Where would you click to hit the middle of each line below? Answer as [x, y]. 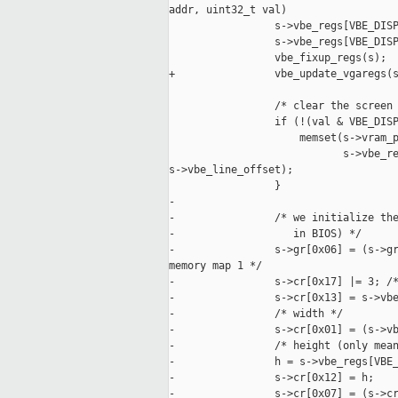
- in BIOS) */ [265, 234]
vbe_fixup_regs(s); [278, 58]
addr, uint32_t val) [228, 10]
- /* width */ [256, 314]
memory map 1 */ [215, 266]
